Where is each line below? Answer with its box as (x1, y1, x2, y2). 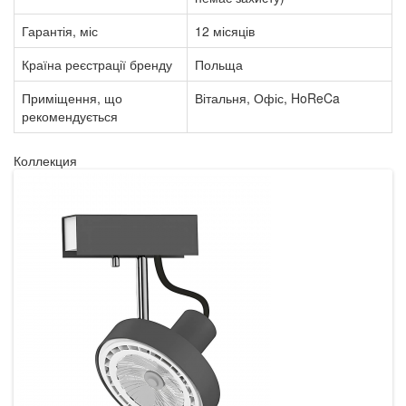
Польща (195, 54, 243, 73)
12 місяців (195, 21, 255, 40)
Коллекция (14, 150, 77, 169)
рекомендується (22, 106, 118, 125)
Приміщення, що (22, 88, 122, 107)
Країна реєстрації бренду (22, 54, 172, 73)
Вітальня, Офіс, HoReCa (195, 88, 340, 107)
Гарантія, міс (22, 21, 98, 40)
